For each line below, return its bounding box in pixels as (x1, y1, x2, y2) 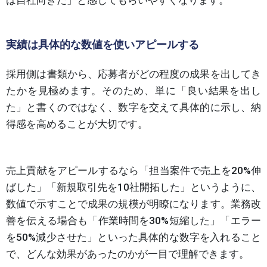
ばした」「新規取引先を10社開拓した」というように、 (6, 181, 261, 193)
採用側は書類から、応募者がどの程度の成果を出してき (6, 67, 261, 80)
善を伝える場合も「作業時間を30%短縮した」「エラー (6, 214, 261, 226)
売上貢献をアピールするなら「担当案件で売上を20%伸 (6, 164, 261, 176)
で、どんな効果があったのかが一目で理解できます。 (6, 247, 249, 260)
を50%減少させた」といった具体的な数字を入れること (6, 231, 261, 243)
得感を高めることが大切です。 (6, 117, 148, 130)
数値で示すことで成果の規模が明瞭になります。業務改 (6, 197, 261, 210)
